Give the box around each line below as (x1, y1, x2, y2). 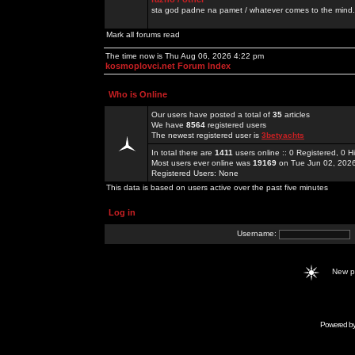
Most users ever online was (151, 158, 253, 167)
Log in (109, 208, 136, 217)
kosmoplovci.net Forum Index (105, 61, 231, 71)
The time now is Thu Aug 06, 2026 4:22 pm (105, 52, 264, 60)
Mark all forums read (106, 30, 180, 39)
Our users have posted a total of (151, 110, 273, 119)
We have (151, 120, 186, 129)
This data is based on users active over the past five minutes (106, 183, 328, 192)
